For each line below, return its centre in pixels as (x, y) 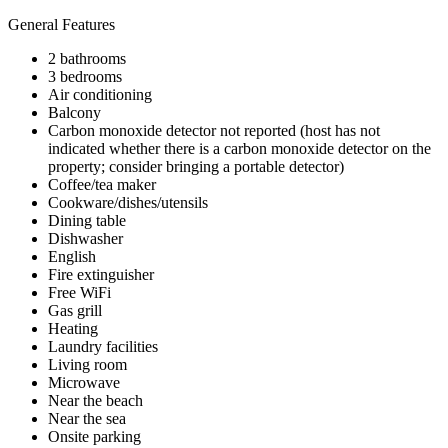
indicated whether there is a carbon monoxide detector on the (239, 148)
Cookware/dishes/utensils (128, 202)
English (72, 256)
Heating (73, 328)
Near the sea (87, 418)
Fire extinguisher (101, 274)
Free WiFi (79, 292)
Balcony (74, 112)
